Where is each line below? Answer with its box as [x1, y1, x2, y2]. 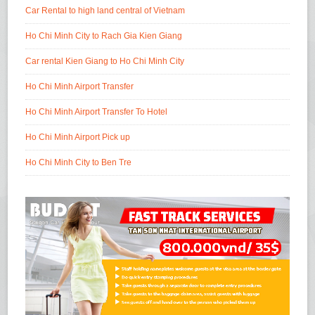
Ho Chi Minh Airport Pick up [25, 131, 131, 142]
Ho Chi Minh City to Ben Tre [25, 157, 132, 167]
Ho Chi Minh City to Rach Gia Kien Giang [25, 30, 183, 41]
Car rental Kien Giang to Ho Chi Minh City [25, 56, 185, 66]
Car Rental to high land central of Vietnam [25, 5, 186, 15]
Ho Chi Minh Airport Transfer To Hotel [25, 106, 168, 117]
